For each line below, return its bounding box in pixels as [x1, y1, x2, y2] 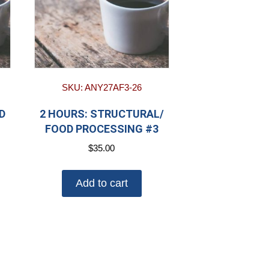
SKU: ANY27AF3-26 [61, 82, 142, 92]
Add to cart [75, 177, 128, 190]
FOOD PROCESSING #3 [44, 122, 159, 135]
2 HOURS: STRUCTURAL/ [39, 107, 164, 120]
